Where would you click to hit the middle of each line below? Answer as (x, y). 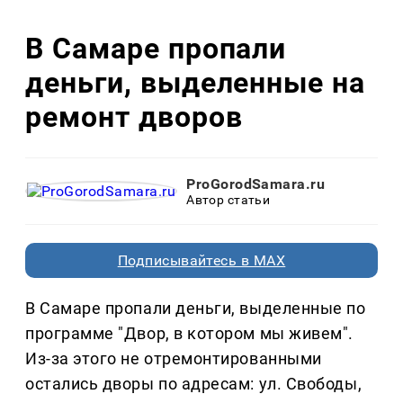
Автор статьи (228, 200)
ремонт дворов (134, 116)
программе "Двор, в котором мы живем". (189, 334)
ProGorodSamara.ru (256, 184)
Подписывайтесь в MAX (201, 261)
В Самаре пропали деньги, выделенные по (196, 309)
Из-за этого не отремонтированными (174, 359)
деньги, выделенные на (196, 82)
